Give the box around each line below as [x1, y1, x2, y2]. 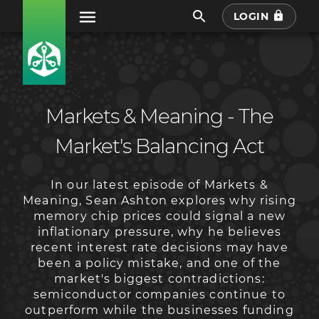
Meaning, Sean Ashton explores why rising [23, 193, 296, 207]
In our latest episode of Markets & [51, 177, 268, 192]
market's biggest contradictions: [54, 271, 265, 286]
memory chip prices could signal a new [33, 209, 286, 223]
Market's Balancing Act [55, 134, 264, 159]
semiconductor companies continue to [33, 287, 286, 301]
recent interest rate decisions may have [31, 240, 288, 254]
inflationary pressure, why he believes [37, 224, 282, 239]
